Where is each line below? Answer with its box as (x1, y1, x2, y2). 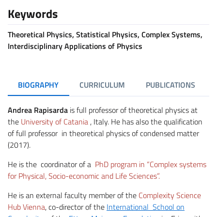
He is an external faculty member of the (8, 189, 139, 201)
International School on (107, 201, 185, 213)
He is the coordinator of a (8, 158, 95, 170)
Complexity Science (139, 189, 201, 201)
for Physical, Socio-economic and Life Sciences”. (8, 170, 160, 182)
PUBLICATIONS (145, 79, 195, 91)
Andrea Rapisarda (8, 104, 68, 116)
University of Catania (21, 115, 88, 127)
